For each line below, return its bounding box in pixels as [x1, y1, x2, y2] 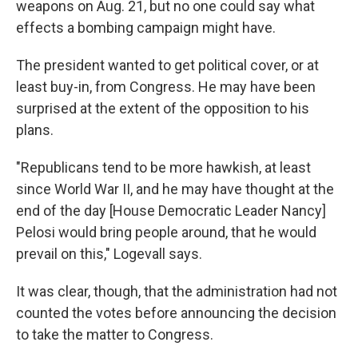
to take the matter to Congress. [16, 326, 213, 344]
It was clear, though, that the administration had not [16, 283, 337, 300]
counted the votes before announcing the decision [16, 304, 336, 322]
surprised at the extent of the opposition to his [16, 100, 309, 117]
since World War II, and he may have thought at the [16, 181, 334, 198]
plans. [16, 121, 54, 139]
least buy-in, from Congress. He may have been [16, 78, 316, 96]
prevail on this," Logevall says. [16, 245, 202, 263]
